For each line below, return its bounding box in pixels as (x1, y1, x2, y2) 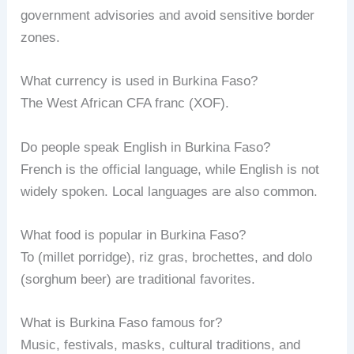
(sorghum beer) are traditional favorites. (21, 271, 256, 287)
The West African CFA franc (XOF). (21, 96, 230, 111)
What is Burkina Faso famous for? (21, 315, 223, 330)
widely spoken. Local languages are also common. (21, 183, 318, 199)
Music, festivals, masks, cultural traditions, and (21, 337, 301, 352)
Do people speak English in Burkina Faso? (21, 139, 271, 155)
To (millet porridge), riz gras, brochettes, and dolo (21, 249, 313, 265)
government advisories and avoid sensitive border (21, 8, 315, 24)
